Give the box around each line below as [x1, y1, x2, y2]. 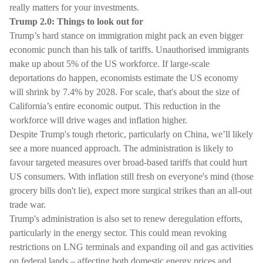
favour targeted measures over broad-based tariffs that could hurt [9, 157, 247, 167]
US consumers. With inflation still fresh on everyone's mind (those [9, 171, 254, 181]
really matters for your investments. [9, 2, 139, 12]
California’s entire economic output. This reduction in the [9, 101, 220, 111]
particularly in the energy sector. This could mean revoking [9, 228, 227, 238]
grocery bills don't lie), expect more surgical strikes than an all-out [9, 186, 252, 195]
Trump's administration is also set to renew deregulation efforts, [9, 214, 242, 224]
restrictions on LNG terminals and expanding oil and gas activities [9, 242, 253, 252]
